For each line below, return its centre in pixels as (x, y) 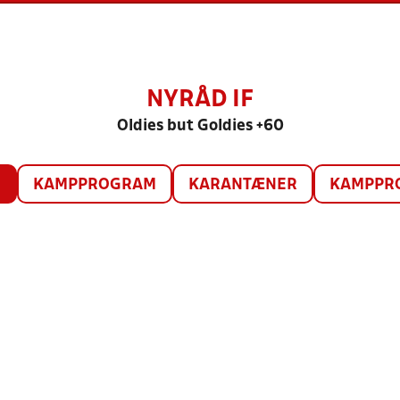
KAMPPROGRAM (94, 185)
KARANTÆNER (242, 185)
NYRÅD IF (200, 100)
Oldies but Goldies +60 (200, 126)
